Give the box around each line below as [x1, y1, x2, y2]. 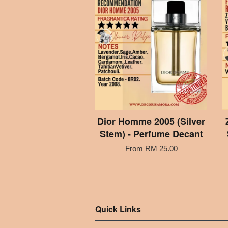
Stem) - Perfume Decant [99, 127, 203, 141]
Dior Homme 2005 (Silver [97, 115, 205, 128]
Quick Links [95, 203, 141, 215]
